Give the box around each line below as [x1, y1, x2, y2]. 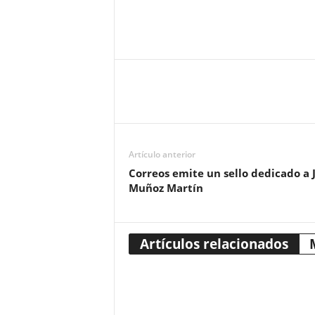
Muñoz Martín [128, 181, 203, 195]
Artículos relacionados [139, 235, 288, 253]
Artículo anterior [128, 148, 195, 160]
